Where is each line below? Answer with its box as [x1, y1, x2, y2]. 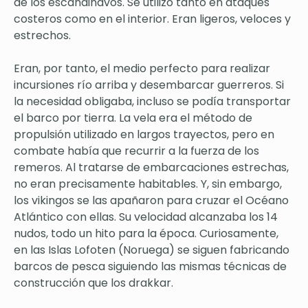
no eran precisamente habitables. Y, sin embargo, [14, 175, 282, 192]
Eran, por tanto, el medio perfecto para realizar [14, 60, 270, 76]
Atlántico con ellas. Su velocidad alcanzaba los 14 [14, 208, 278, 225]
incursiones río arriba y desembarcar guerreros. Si [14, 76, 284, 93]
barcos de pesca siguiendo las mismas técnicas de [14, 258, 287, 274]
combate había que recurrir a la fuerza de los [14, 142, 259, 159]
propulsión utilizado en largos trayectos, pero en [14, 126, 274, 142]
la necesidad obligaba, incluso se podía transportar [14, 93, 291, 109]
